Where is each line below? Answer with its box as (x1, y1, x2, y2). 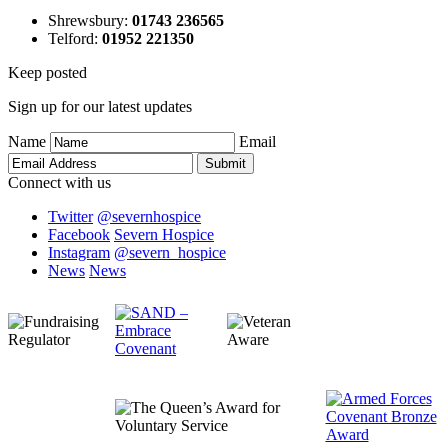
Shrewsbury (48, 11, 124, 29)
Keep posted (8, 63, 87, 81)
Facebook (48, 225, 110, 243)
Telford (48, 29, 94, 47)
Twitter (48, 207, 93, 225)
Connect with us (8, 173, 111, 191)
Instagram (48, 243, 110, 261)
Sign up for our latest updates (8, 97, 192, 115)
